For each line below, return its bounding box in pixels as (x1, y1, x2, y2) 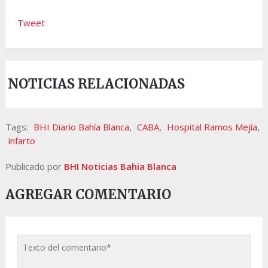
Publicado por (5, 160, 64, 173)
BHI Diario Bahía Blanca (33, 121, 129, 133)
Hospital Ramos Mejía (166, 121, 257, 133)
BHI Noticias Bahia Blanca (63, 160, 176, 173)
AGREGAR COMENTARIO (5, 186, 171, 203)
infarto (8, 135, 35, 147)
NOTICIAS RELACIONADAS (8, 75, 185, 93)
